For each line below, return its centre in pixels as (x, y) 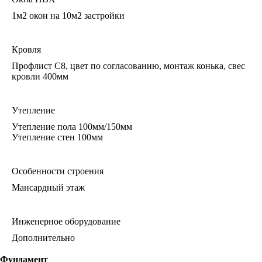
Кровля (26, 49)
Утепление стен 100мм (57, 137)
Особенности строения (58, 171)
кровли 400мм (40, 76)
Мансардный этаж (48, 187)
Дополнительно (43, 238)
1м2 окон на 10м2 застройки (68, 15)
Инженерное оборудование (66, 221)
